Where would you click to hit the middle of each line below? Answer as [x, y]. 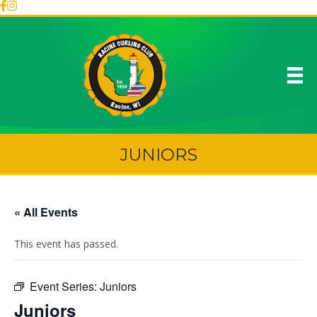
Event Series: [65, 286]
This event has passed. [66, 244]
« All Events [46, 212]
